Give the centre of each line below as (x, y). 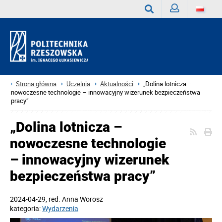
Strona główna (36, 84)
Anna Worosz (83, 199)
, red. (54, 199)
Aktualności (117, 84)
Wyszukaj (159, 28)
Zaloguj (181, 27)
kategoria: (26, 208)
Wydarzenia (60, 208)
